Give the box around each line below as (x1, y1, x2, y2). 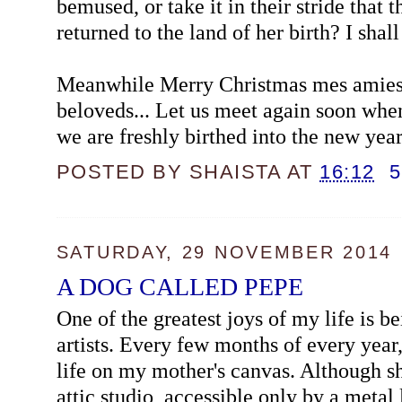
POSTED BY (56, 161, 189, 184)
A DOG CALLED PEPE (56, 272, 303, 301)
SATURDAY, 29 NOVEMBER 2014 (56, 242, 392, 263)
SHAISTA (188, 161, 282, 184)
